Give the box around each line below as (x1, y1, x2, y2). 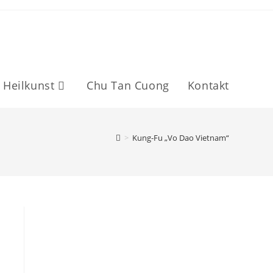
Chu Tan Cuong (86, 78, 169, 93)
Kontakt (187, 78, 229, 93)
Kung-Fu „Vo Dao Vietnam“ (132, 132, 229, 143)
